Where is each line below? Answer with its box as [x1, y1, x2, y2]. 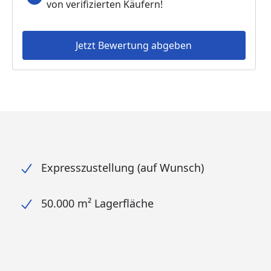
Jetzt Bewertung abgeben [76, 39, 192, 52]
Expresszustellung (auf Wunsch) [41, 160, 204, 175]
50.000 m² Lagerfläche [41, 196, 154, 211]
